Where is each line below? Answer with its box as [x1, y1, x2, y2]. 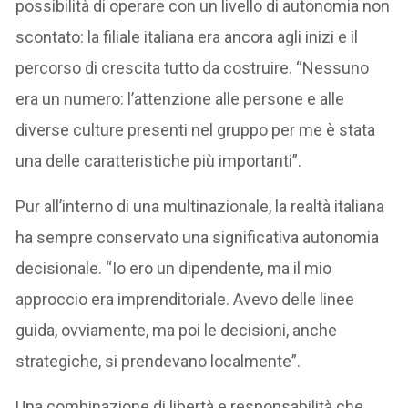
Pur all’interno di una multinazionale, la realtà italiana [15, 196, 385, 216]
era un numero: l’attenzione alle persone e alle [15, 88, 345, 108]
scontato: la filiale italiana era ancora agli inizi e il [15, 26, 359, 46]
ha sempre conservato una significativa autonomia [15, 227, 380, 247]
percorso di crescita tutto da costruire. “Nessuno [15, 57, 370, 77]
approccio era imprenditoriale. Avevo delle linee [15, 289, 355, 309]
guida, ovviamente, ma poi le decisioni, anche [15, 320, 338, 340]
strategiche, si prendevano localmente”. [15, 351, 301, 371]
